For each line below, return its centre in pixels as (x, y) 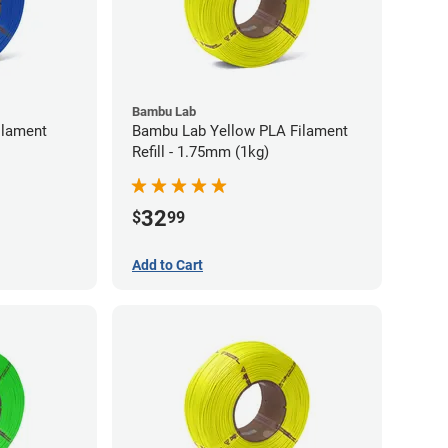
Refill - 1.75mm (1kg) (200, 151)
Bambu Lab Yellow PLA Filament (240, 130)
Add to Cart (167, 264)
